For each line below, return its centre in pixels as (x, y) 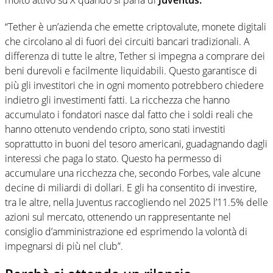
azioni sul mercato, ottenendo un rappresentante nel (118, 217)
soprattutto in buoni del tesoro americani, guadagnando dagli (136, 144)
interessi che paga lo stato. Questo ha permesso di (113, 159)
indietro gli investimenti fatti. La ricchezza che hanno (117, 100)
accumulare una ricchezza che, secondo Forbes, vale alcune (133, 173)
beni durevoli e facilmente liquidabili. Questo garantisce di (131, 71)
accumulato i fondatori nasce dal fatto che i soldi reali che (129, 115)
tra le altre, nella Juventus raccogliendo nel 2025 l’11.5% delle (136, 203)
